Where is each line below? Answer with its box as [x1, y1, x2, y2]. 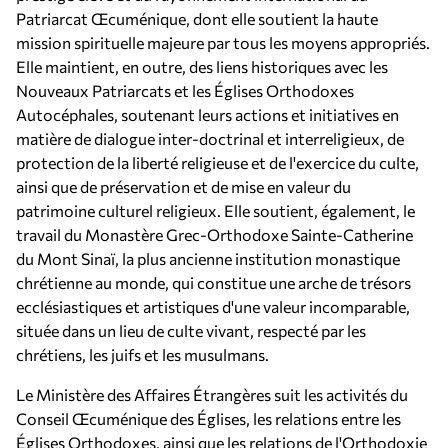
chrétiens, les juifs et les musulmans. [16, 345, 269, 364]
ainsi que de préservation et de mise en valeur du [16, 177, 351, 196]
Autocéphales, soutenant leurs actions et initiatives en [16, 105, 399, 124]
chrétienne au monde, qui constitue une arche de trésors [16, 273, 411, 292]
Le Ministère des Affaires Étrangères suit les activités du [16, 385, 408, 404]
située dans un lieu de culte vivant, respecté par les [16, 321, 366, 340]
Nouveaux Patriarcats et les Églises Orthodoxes [16, 81, 354, 100]
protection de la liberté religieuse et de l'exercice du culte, [16, 153, 419, 172]
